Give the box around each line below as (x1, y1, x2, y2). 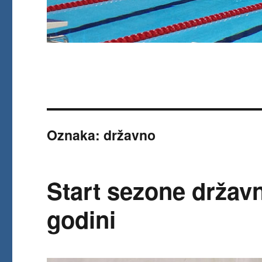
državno (104, 125, 156, 145)
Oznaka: (47, 125, 104, 145)
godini (47, 202, 116, 236)
